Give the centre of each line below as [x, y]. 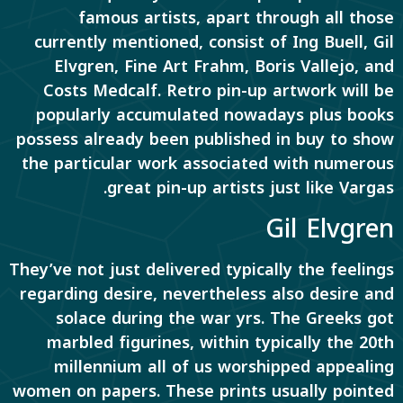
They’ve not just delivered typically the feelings [201, 269]
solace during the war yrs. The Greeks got [225, 318]
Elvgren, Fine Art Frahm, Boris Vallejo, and [224, 67]
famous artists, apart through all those [236, 18]
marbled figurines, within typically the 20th [220, 342]
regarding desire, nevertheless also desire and [207, 294]
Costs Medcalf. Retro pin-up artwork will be [219, 91]
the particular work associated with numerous [208, 164]
